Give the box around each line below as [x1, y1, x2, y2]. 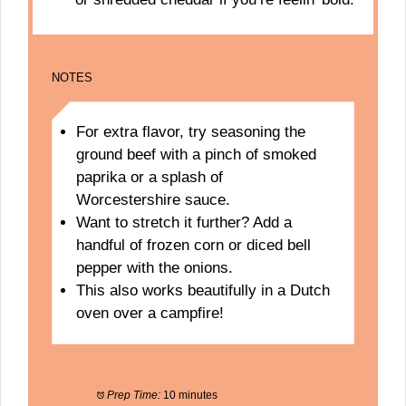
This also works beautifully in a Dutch [75, 282, 330, 300]
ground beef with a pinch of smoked [75, 146, 316, 164]
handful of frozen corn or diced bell [75, 237, 311, 255]
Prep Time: [106, 389, 160, 402]
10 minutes [162, 389, 217, 402]
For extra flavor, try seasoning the [75, 123, 305, 141]
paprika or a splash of [75, 169, 223, 187]
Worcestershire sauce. [75, 191, 230, 209]
